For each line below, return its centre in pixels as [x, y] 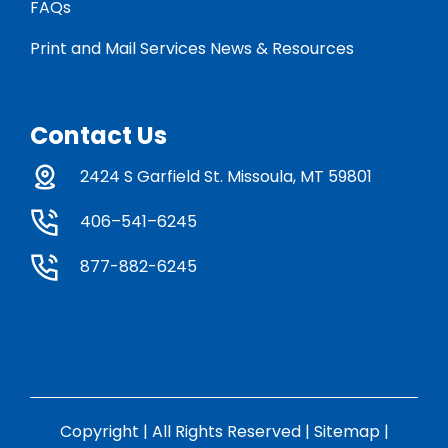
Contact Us [98, 135]
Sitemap [346, 431]
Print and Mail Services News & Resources [191, 48]
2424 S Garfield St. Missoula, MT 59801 [225, 176]
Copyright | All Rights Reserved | [186, 431]
